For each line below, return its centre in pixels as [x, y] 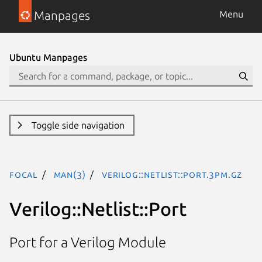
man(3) [70, 174]
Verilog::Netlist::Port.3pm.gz [172, 174]
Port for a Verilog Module [88, 243]
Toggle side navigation [78, 125]
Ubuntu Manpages [48, 57]
